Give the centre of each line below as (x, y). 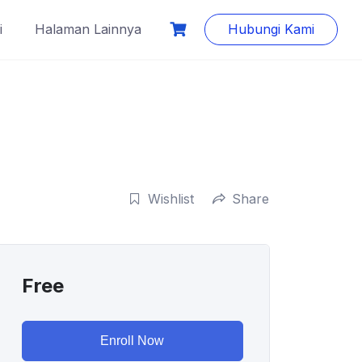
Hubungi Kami (271, 29)
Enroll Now (133, 341)
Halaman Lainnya (88, 29)
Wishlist (171, 198)
